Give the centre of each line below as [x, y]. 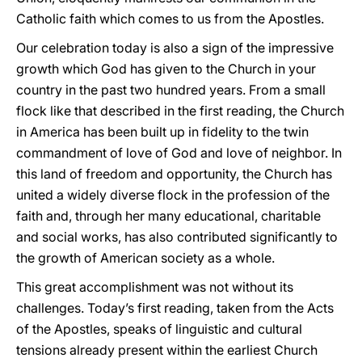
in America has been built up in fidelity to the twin [162, 132]
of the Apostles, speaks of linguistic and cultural [159, 329]
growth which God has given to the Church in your [166, 69]
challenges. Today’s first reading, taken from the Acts [175, 308]
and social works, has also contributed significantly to [177, 237]
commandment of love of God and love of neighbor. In [179, 153]
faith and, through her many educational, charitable [168, 216]
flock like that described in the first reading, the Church [180, 111]
